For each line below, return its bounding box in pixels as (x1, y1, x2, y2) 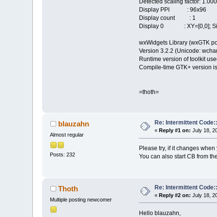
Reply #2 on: (159, 192, 191, 198)
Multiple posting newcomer (50, 196, 112, 202)
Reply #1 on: (159, 127, 191, 134)
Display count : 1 (139, 15, 196, 22)
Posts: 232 (50, 151, 76, 157)
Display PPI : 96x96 (139, 6, 206, 14)
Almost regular (50, 132, 84, 138)
